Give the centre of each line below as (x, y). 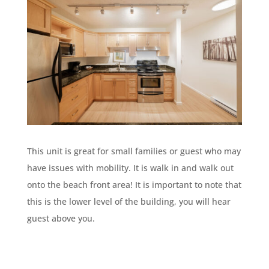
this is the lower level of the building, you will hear (128, 201)
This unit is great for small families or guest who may (134, 151)
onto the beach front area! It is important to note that (134, 184)
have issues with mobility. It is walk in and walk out (130, 168)
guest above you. (61, 218)
